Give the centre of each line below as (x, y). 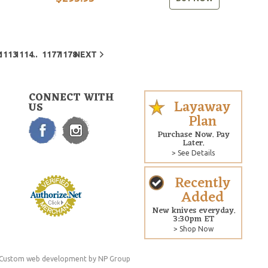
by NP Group (109, 258)
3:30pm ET (193, 219)
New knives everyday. (193, 211)
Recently (202, 183)
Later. (194, 143)
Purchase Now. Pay (193, 135)
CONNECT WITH (71, 98)
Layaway (202, 107)
